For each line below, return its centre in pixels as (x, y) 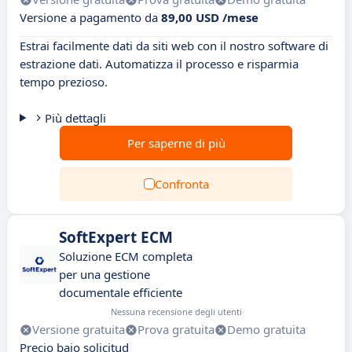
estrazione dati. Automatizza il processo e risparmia (159, 64)
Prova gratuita (176, 329)
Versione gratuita (79, 329)
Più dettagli (75, 118)
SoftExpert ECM (116, 237)
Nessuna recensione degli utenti (176, 312)
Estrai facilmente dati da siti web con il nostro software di (174, 46)
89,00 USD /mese (210, 17)
